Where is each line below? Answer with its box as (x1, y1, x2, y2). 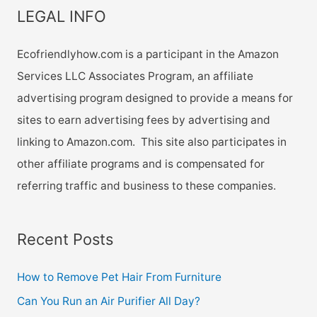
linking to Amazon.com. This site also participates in (16, 135, 287, 149)
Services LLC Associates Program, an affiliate (16, 69, 253, 83)
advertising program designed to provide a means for (16, 91, 293, 105)
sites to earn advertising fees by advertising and (16, 113, 270, 127)
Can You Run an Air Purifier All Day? (16, 294, 200, 309)
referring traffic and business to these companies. (16, 179, 276, 193)
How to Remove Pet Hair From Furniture (16, 270, 221, 284)
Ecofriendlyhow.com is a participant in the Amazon (16, 47, 279, 62)
